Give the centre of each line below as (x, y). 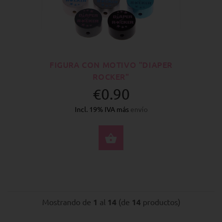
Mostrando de (67, 202)
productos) (160, 202)
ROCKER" (111, 77)
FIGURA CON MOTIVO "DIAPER (111, 65)
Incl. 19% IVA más (102, 109)
